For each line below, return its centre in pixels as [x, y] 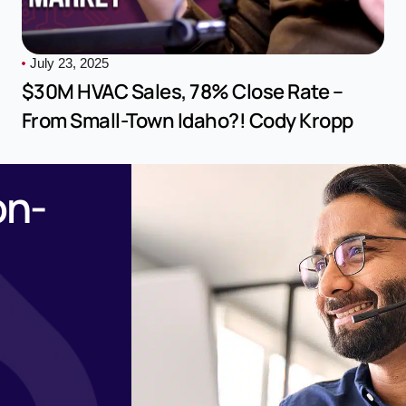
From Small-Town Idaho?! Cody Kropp [187, 121]
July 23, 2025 [69, 63]
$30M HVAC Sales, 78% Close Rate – [182, 92]
